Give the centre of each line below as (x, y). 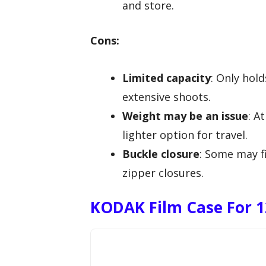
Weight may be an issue (185, 115)
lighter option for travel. (185, 134)
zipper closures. (163, 172)
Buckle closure (161, 153)
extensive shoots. (167, 96)
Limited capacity (167, 77)
